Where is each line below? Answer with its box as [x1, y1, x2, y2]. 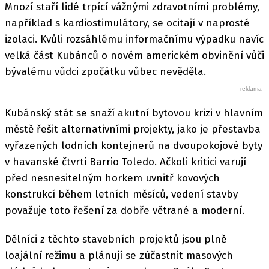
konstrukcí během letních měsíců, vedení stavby [5, 187, 238, 201]
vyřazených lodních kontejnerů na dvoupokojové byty [5, 139, 262, 152]
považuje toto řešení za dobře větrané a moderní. [5, 204, 244, 217]
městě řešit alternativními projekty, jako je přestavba [5, 122, 261, 136]
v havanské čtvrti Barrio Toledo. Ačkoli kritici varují [5, 155, 246, 168]
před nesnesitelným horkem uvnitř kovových [5, 171, 220, 184]
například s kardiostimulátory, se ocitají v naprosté [5, 17, 250, 30]
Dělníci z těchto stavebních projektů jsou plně [5, 232, 226, 246]
